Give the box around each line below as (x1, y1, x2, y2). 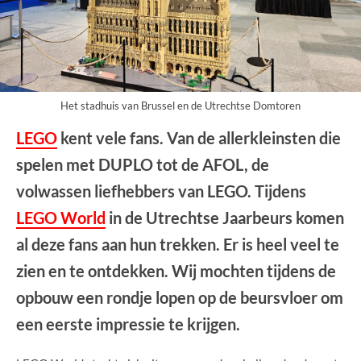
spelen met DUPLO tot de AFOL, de (16, 154, 269, 174)
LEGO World (16, 207, 106, 227)
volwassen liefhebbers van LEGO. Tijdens (16, 180, 306, 201)
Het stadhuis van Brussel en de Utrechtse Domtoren (60, 98, 301, 112)
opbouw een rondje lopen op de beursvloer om (16, 287, 343, 307)
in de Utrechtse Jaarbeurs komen (106, 207, 344, 227)
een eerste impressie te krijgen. (16, 313, 240, 334)
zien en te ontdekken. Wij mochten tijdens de (16, 260, 336, 280)
